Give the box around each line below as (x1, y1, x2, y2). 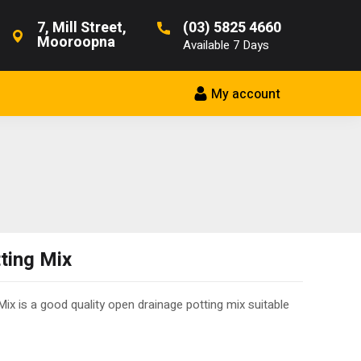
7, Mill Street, (37, 17, 127, 39)
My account (211, 85, 280, 105)
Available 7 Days (183, 36, 269, 54)
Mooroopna (37, 31, 115, 53)
